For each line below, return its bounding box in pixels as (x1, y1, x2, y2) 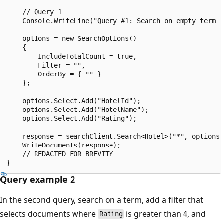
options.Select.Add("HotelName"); (6, 105, 148, 113)
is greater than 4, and (124, 208, 206, 219)
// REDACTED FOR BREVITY (6, 149, 113, 158)
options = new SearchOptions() (6, 34, 137, 42)
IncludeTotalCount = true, (6, 52, 137, 60)
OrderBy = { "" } (6, 70, 101, 78)
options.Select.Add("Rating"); (6, 114, 137, 122)
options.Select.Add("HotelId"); (6, 96, 141, 105)
